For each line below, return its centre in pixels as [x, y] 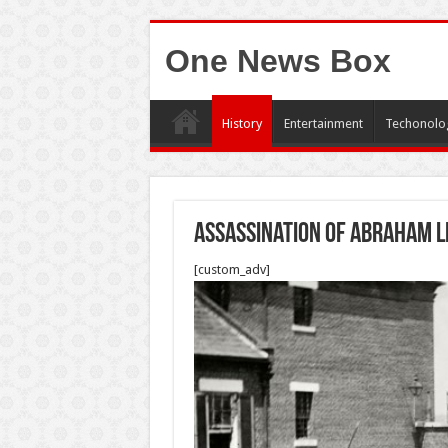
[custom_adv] [231, 269]
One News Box [277, 61]
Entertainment [323, 123]
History [241, 123]
